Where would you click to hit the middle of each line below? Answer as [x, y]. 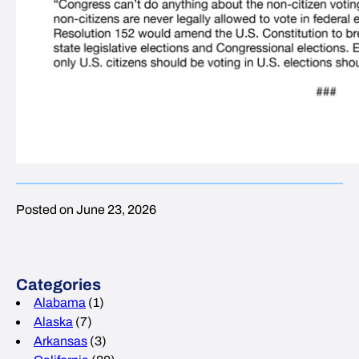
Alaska [53, 322]
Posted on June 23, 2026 [86, 210]
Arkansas [61, 341]
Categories [58, 284]
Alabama [60, 303]
